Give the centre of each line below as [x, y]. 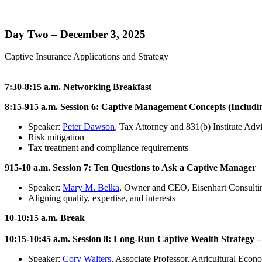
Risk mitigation [56, 137]
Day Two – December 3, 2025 [75, 34]
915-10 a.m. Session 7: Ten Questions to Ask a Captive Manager [130, 168]
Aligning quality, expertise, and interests [102, 198]
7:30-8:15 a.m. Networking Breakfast [78, 87]
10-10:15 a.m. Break [45, 218]
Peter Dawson [89, 127]
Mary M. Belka [91, 188]
